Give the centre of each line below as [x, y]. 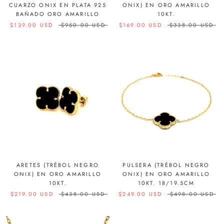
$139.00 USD [32, 25]
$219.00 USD [32, 194]
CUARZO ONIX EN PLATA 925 [58, 5]
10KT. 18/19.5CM [166, 183]
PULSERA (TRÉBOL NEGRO [166, 165]
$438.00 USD [83, 194]
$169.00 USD [140, 25]
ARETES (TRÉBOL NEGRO [58, 165]
